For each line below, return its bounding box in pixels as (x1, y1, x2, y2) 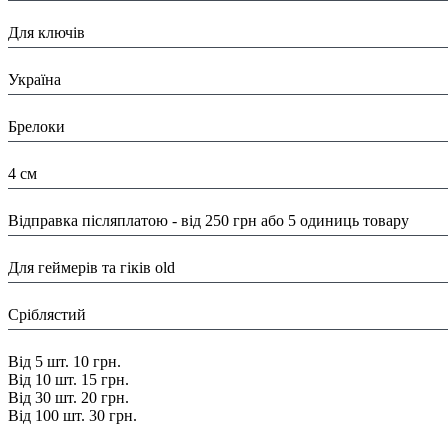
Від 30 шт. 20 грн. (8, 389, 129, 406)
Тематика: (8, 241, 83, 258)
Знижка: (8, 335, 68, 352)
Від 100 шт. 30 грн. (8, 407, 137, 424)
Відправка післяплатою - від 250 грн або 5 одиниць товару (8, 212, 409, 229)
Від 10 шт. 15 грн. (8, 371, 129, 388)
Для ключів (8, 24, 85, 41)
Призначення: (8, 6, 108, 23)
